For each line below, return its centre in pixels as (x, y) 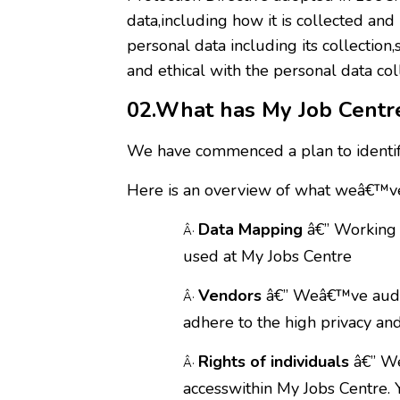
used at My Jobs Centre (267, 256)
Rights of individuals (274, 362)
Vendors (230, 296)
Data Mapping (250, 229)
